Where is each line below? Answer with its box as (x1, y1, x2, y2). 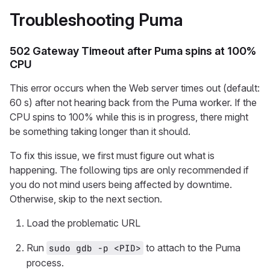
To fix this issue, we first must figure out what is (10, 149, 215, 162)
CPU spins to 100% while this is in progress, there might (10, 111, 248, 123)
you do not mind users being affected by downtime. (10, 178, 232, 190)
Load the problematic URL (27, 217, 140, 229)
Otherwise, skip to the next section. (10, 193, 162, 205)
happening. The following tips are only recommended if (10, 164, 249, 176)
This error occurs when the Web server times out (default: (10, 82, 260, 94)
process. (27, 257, 64, 269)
